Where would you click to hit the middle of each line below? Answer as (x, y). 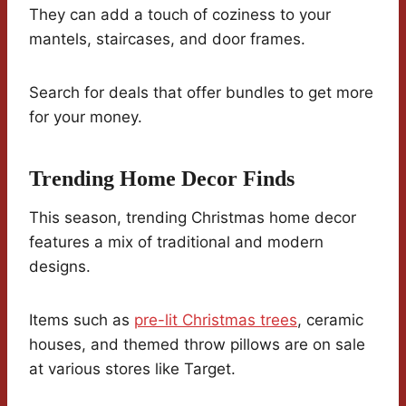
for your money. (86, 116)
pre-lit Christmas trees (216, 319)
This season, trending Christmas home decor (193, 217)
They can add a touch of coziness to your (180, 14)
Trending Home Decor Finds (162, 178)
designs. (60, 266)
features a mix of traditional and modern (176, 242)
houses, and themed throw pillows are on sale (197, 344)
